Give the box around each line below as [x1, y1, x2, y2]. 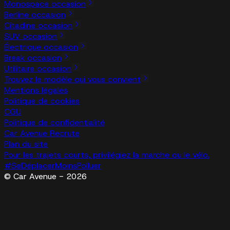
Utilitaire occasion [4, 63, 71, 74]
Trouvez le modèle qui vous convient [4, 74, 141, 85]
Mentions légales [4, 85, 68, 96]
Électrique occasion [4, 42, 78, 53]
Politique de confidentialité [4, 117, 105, 128]
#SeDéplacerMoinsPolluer [4, 160, 101, 171]
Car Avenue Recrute [4, 128, 80, 139]
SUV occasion [4, 31, 57, 42]
